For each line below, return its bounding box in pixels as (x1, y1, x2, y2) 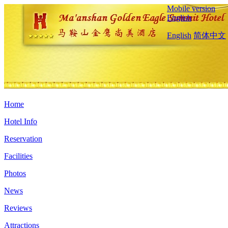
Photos (4, 169, 26, 178)
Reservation (4, 134, 42, 143)
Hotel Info (4, 117, 37, 126)
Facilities (4, 152, 33, 160)
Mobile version (167, 4, 215, 13)
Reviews (4, 204, 32, 212)
